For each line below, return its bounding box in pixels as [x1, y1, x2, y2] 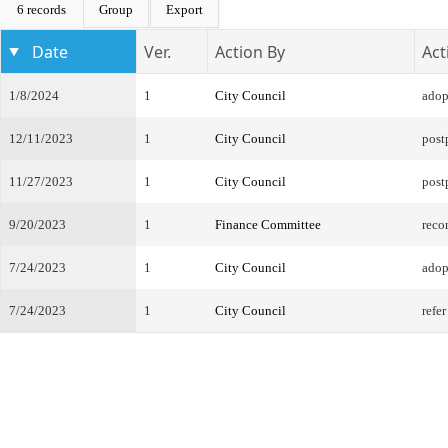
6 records [17, 2, 66, 17]
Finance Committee [215, 217, 321, 232]
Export [166, 2, 203, 17]
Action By [215, 41, 285, 63]
